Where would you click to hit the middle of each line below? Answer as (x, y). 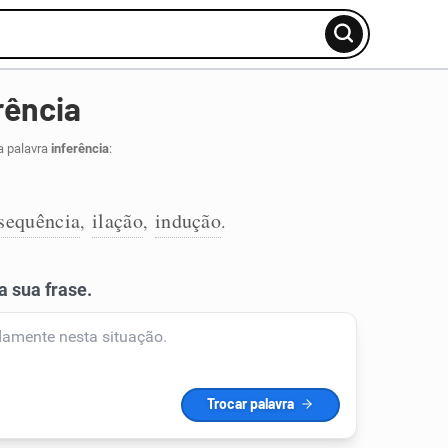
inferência (79, 148)
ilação (117, 220)
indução (188, 220)
